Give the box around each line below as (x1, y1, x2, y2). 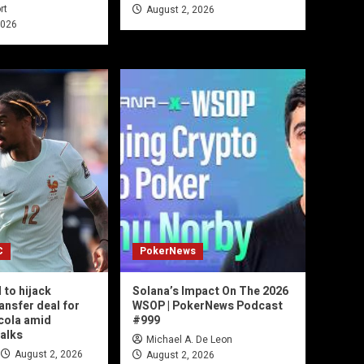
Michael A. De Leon (146, 332, 232, 348)
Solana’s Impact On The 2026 (132, 283, 288, 301)
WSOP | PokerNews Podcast (132, 297, 283, 315)
